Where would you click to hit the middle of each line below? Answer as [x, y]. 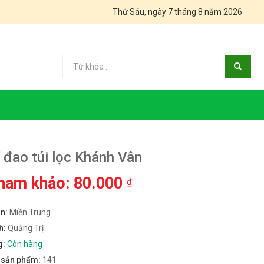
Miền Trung [30, 212]
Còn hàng [24, 244]
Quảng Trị [25, 228]
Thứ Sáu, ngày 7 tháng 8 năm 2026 [177, 12]
